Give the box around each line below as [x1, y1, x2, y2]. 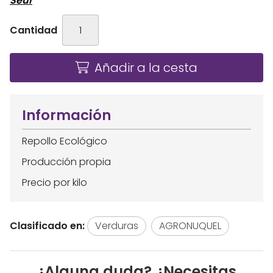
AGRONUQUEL [159, 219, 221, 233]
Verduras [95, 219, 138, 233]
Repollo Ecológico [22, 134, 107, 149]
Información [22, 105, 111, 126]
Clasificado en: [10, 219, 85, 233]
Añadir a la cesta [94, 59, 197, 77]
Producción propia [22, 155, 111, 169]
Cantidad [10, 23, 57, 37]
